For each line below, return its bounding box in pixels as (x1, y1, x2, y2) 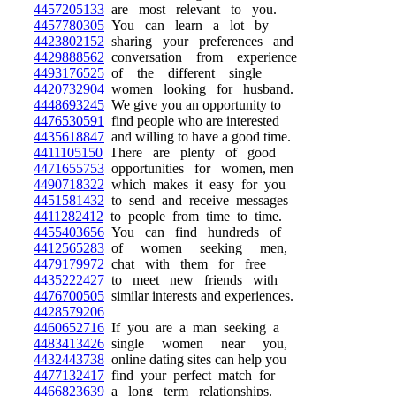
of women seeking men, (104, 240, 287, 255)
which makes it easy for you (104, 177, 286, 192)
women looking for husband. (104, 81, 293, 96)
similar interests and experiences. (104, 288, 293, 303)
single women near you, (104, 336, 287, 351)
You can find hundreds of (104, 225, 281, 240)
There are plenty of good (103, 145, 276, 160)
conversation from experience (104, 49, 297, 65)
